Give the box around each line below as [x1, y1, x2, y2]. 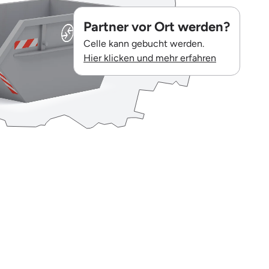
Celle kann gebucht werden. [83, 37, 204, 49]
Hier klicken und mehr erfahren [83, 52, 216, 64]
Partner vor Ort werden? [83, 18, 230, 35]
